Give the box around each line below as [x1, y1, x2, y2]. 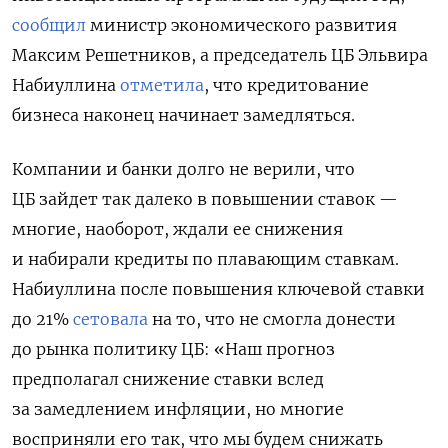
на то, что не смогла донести [148, 309, 396, 330]
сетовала [73, 309, 148, 330]
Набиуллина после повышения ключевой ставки [12, 279, 425, 300]
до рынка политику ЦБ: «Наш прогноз [12, 339, 335, 360]
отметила [120, 75, 204, 96]
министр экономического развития [86, 15, 397, 36]
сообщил [12, 15, 86, 36]
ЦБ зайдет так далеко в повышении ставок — [12, 189, 398, 210]
